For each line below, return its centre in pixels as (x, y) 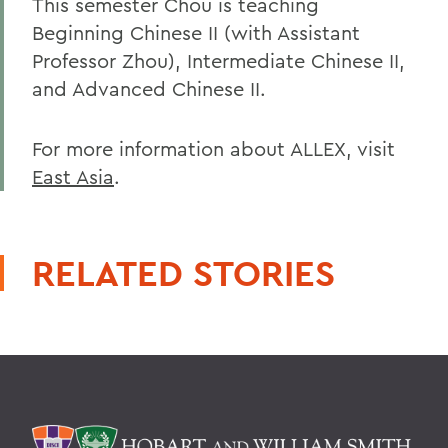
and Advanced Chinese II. (149, 88)
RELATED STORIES (183, 273)
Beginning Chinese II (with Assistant (196, 32)
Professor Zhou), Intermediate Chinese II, (218, 60)
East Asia (73, 176)
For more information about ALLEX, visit (213, 148)
